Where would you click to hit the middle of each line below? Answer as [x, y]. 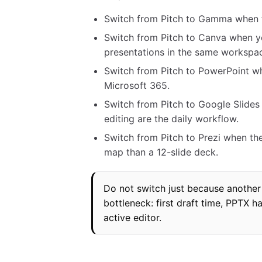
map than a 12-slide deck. [161, 152]
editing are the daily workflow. [171, 119]
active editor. [132, 218]
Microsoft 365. [137, 86]
